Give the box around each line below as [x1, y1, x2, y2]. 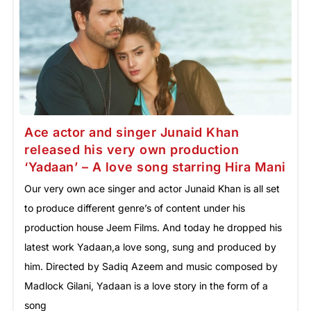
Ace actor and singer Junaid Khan [24, 124, 239, 140]
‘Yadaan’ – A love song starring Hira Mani [24, 159, 286, 174]
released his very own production [24, 142, 239, 157]
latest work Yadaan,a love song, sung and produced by [24, 240, 276, 253]
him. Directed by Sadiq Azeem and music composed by [24, 260, 278, 272]
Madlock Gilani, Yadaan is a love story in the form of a [24, 279, 268, 292]
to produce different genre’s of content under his [24, 201, 245, 214]
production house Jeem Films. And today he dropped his [24, 221, 282, 233]
